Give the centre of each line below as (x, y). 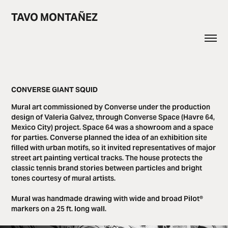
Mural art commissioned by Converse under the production (111, 107)
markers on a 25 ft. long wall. (59, 209)
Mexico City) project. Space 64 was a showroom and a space (112, 127)
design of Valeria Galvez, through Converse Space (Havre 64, (113, 117)
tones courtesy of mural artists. (64, 178)
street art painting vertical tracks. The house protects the (107, 158)
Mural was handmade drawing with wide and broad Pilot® (107, 198)
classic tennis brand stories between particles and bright (107, 168)
